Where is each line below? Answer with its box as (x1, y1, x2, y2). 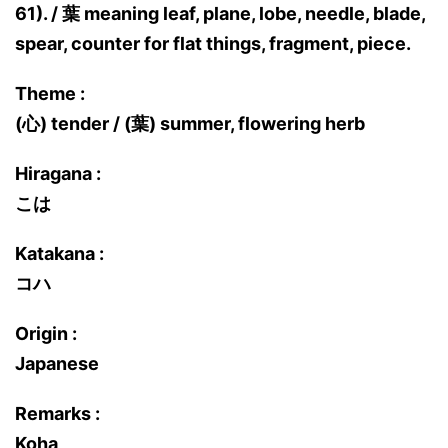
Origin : (15, 323, 77, 344)
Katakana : (15, 243, 104, 264)
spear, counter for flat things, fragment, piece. (15, 33, 411, 54)
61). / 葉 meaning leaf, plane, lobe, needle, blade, (15, 3, 425, 24)
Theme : (15, 83, 85, 104)
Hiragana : (15, 163, 101, 184)
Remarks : (15, 403, 100, 424)
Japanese (15, 353, 99, 374)
